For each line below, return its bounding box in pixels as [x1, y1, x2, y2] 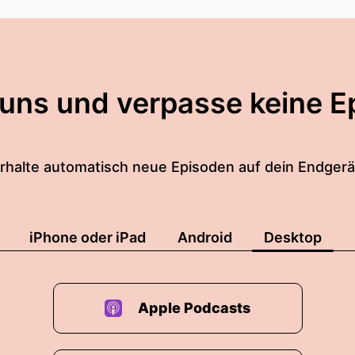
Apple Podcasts [138, 300, 250, 316]
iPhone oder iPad [29, 229, 146, 246]
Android [177, 229, 232, 246]
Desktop [264, 229, 322, 246]
